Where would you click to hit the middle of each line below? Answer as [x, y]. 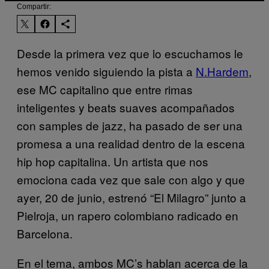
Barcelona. [45, 233]
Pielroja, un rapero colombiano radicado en [128, 215]
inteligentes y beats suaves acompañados [126, 107]
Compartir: [34, 6]
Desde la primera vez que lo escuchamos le [130, 53]
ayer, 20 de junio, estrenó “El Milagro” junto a [131, 197]
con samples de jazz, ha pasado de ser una [130, 125]
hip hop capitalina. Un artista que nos [113, 161]
